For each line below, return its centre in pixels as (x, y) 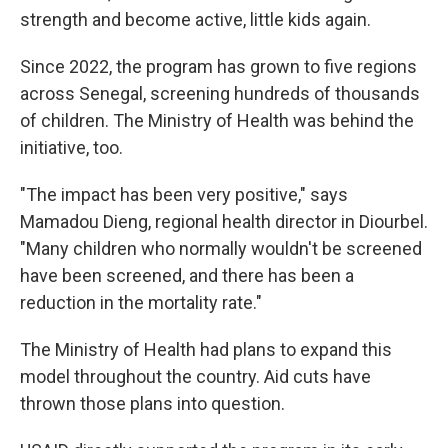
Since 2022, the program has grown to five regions (218, 66)
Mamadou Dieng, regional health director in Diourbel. (224, 221)
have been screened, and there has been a (187, 275)
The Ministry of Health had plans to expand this (206, 349)
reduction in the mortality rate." (141, 302)
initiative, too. (71, 147)
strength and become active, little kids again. (195, 19)
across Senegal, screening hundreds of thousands (220, 93)
